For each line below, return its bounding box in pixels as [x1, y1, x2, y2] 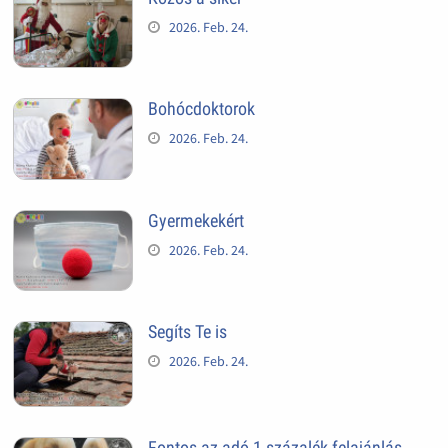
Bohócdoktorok [147, 98, 255, 120]
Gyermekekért [147, 209, 244, 231]
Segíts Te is [147, 321, 227, 343]
